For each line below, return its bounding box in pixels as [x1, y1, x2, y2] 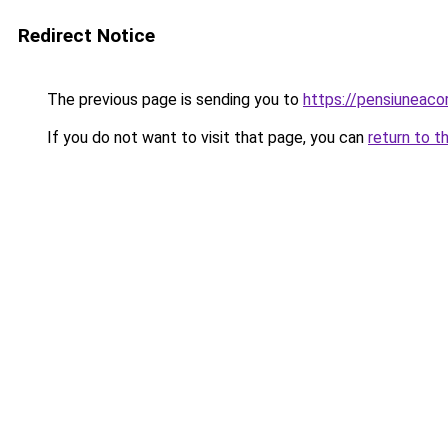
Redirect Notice [18, 24, 155, 47]
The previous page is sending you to [43, 90, 303, 109]
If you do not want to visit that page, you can [43, 128, 368, 147]
